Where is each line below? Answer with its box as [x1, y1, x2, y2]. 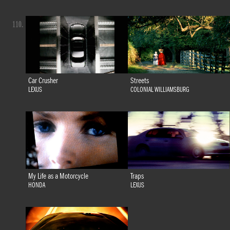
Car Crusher [28, 76, 58, 86]
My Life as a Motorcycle [28, 171, 88, 181]
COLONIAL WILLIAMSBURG [130, 86, 189, 94]
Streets [130, 76, 149, 86]
